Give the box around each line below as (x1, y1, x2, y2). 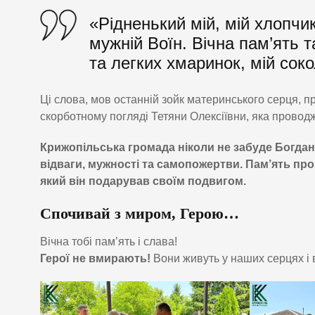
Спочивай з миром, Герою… (40, 204, 239, 222)
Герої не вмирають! (40, 252, 150, 264)
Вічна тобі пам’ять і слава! (40, 235, 177, 247)
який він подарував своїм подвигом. (40, 174, 246, 187)
